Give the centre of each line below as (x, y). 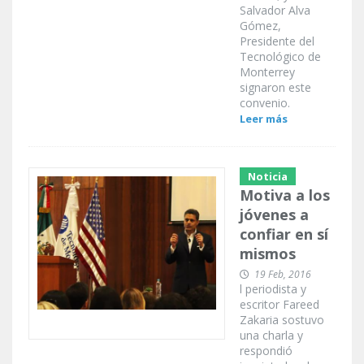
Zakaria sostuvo (282, 320)
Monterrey (267, 72)
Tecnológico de (280, 57)
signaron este (275, 88)
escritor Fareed (279, 305)
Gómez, (260, 26)
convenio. (265, 103)
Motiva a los (285, 195)
